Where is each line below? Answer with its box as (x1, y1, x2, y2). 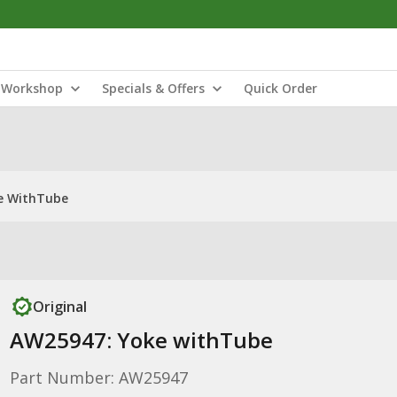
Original (32, 297, 87, 316)
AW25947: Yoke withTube (9, 325, 273, 354)
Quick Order (244, 80, 317, 97)
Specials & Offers (102, 80, 205, 97)
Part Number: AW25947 (9, 367, 188, 388)
